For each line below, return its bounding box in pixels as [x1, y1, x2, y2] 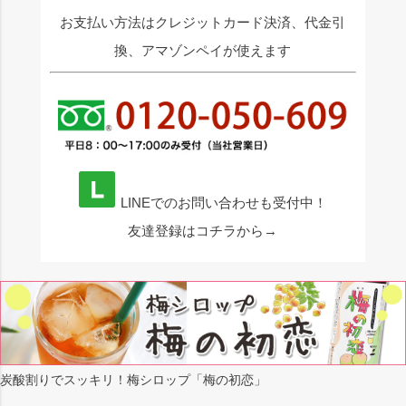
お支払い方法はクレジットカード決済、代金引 [60, 14, 346, 30]
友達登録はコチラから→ [128, 224, 278, 239]
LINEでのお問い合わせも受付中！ [120, 196, 327, 211]
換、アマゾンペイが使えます [114, 43, 292, 58]
